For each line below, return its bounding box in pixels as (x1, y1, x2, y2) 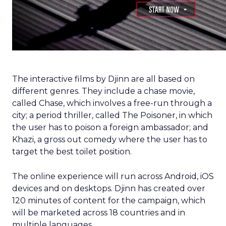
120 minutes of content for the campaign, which (12, 196, 205, 205)
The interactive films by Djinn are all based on (12, 74, 195, 84)
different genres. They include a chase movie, (12, 86, 195, 96)
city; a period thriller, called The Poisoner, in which (12, 110, 212, 120)
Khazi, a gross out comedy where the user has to (12, 135, 207, 144)
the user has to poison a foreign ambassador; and (12, 123, 208, 132)
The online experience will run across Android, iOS (12, 172, 214, 181)
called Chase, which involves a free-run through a (12, 98, 212, 108)
